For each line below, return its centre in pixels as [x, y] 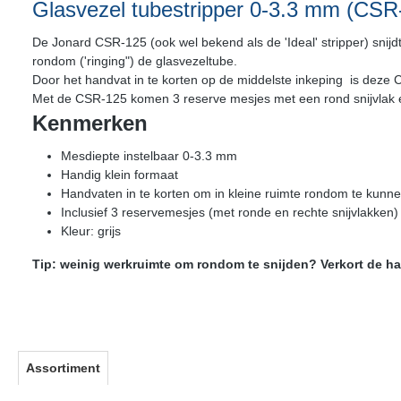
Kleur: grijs [91, 231]
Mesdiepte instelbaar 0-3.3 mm [149, 156]
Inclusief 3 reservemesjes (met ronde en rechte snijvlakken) [230, 212]
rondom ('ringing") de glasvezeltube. [137, 61]
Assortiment [63, 368]
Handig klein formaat [119, 175]
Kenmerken [90, 123]
